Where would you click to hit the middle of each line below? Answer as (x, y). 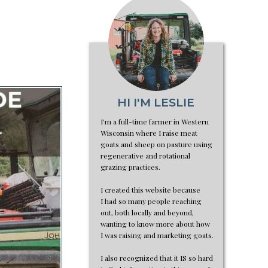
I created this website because (150, 190)
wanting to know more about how (155, 224)
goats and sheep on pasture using (156, 144)
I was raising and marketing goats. (157, 235)
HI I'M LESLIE (156, 103)
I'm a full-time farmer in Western (155, 121)
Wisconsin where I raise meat (149, 133)
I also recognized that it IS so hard (157, 258)
